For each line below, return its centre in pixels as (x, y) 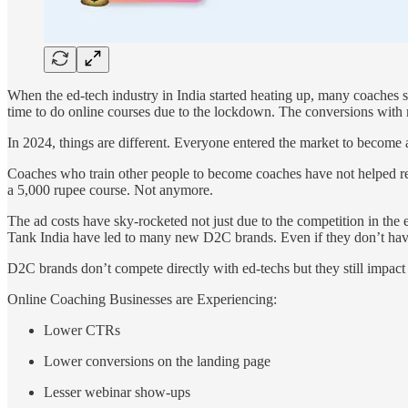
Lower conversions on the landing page (157, 361)
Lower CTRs (82, 330)
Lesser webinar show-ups (117, 392)
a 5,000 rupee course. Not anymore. (110, 189)
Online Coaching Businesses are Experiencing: (142, 299)
